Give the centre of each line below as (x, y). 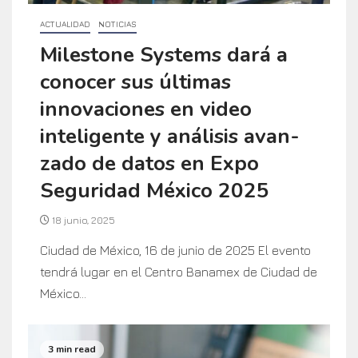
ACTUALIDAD (65, 24)
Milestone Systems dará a (164, 54)
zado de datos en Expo (149, 163)
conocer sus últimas (135, 82)
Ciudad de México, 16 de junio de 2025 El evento (175, 250)
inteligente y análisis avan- (170, 136)
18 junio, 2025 (82, 220)
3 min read (72, 350)
